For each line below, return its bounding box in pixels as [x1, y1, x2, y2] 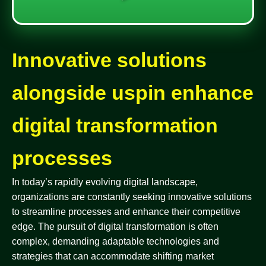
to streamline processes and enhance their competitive [12, 207, 240, 217]
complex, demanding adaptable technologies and [12, 236, 219, 246]
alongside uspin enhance [12, 81, 254, 104]
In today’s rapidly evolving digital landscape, [12, 177, 198, 187]
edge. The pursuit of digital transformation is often [12, 221, 218, 232]
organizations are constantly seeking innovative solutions [12, 192, 252, 202]
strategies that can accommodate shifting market [12, 251, 214, 261]
